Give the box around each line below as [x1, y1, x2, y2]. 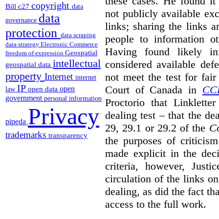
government [5, 94, 44, 103]
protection [5, 26, 61, 41]
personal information [44, 95, 102, 103]
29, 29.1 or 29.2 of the [105, 121, 209, 134]
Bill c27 [5, 2, 31, 11]
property [5, 70, 44, 83]
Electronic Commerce [41, 41, 98, 48]
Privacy [28, 103, 99, 130]
